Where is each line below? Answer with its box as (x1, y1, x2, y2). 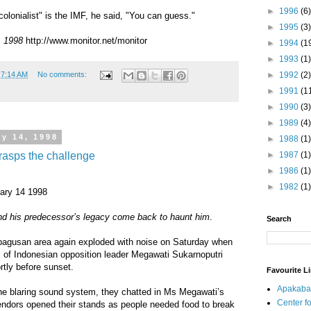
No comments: (37, 70, 89, 79)
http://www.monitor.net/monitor (23, 35, 147, 47)
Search (267, 215, 292, 223)
